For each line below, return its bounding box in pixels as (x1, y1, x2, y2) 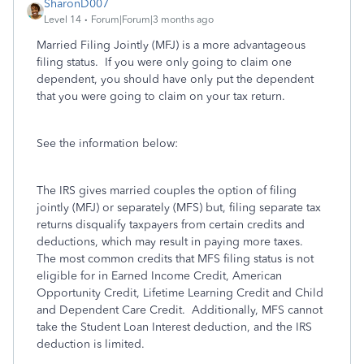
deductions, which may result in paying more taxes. (37, 235, 306, 249)
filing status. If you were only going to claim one (37, 55, 292, 69)
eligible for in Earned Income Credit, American (37, 269, 282, 283)
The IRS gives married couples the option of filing (37, 184, 297, 197)
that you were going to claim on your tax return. (37, 89, 288, 103)
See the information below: (37, 136, 178, 150)
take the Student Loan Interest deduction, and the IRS (37, 320, 312, 334)
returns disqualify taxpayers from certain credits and (37, 218, 305, 232)
